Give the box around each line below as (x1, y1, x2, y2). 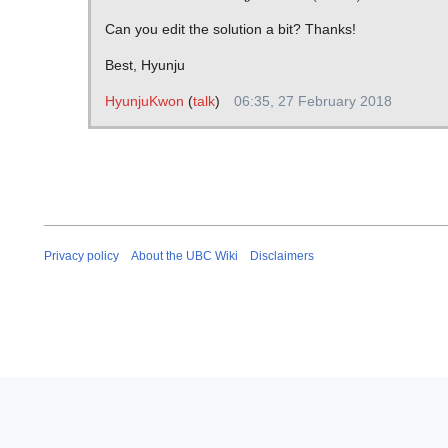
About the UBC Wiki (131, 248, 238, 263)
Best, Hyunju (104, 57, 185, 74)
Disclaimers (250, 248, 314, 263)
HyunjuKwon (104, 93, 184, 110)
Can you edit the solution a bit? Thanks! (104, 21, 356, 38)
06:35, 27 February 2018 (233, 93, 392, 110)
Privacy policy (44, 248, 119, 263)
